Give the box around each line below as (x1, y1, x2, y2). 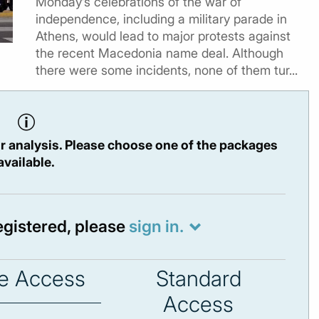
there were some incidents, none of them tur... (36, 63, 298, 78)
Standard (155, 266, 241, 291)
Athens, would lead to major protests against (36, 28, 291, 43)
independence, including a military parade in (36, 11, 287, 26)
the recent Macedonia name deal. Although (36, 46, 283, 61)
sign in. (128, 216, 184, 236)
